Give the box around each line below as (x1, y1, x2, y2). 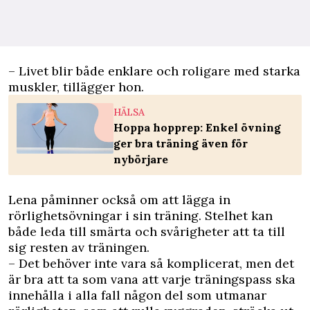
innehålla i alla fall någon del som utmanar (8, 286, 266, 303)
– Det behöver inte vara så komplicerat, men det (8, 255, 294, 271)
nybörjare (113, 152, 168, 166)
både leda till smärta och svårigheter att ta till (8, 223, 285, 239)
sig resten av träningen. (8, 239, 149, 255)
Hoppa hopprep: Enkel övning (113, 120, 281, 134)
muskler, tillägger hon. (8, 78, 144, 95)
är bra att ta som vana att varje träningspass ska (8, 271, 295, 287)
